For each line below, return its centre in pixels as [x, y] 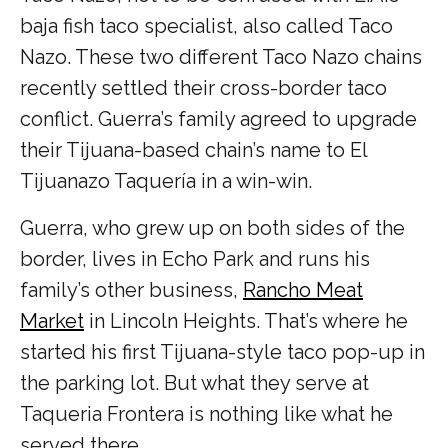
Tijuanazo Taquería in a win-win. [166, 180]
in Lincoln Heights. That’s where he [246, 320]
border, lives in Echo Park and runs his [195, 258]
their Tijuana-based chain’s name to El [193, 149]
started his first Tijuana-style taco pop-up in [222, 351]
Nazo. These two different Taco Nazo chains [221, 56]
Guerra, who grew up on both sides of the [212, 227]
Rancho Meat [303, 289]
